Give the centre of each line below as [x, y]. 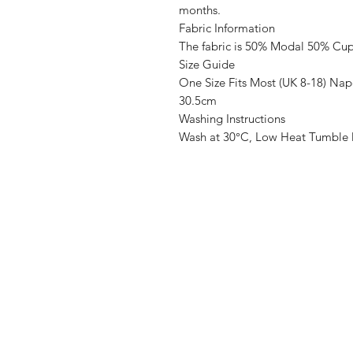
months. [200, 10]
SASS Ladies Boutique [240, 231]
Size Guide [207, 64]
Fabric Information [227, 28]
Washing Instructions [232, 119]
